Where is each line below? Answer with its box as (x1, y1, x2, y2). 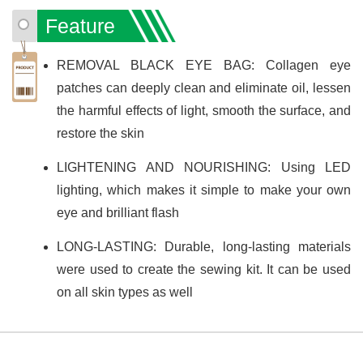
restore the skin (57, 126, 144, 140)
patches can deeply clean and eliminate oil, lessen (57, 80, 351, 95)
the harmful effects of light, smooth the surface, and (57, 103, 351, 117)
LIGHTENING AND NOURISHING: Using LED (57, 160, 351, 174)
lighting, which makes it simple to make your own (57, 182, 351, 197)
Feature (45, 14, 115, 37)
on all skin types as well (57, 284, 193, 299)
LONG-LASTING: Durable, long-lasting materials (57, 239, 351, 254)
